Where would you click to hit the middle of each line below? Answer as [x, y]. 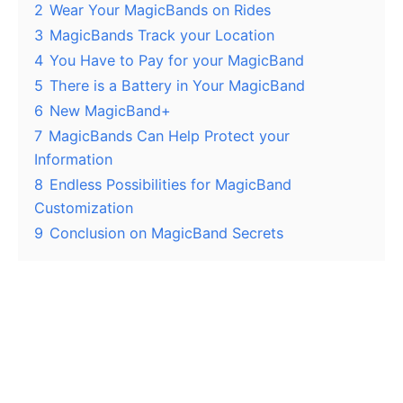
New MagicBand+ [110, 111]
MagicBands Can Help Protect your [169, 136]
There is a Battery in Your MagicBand [177, 85]
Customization [84, 208]
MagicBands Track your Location [162, 35]
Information [73, 159]
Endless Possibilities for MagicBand [170, 184]
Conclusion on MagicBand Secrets [166, 233]
